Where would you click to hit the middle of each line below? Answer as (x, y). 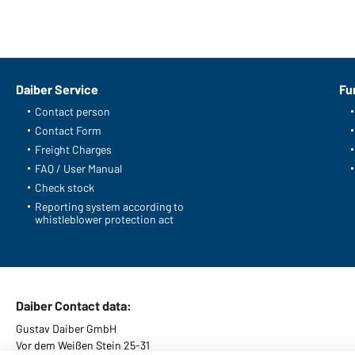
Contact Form (68, 130)
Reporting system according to (109, 206)
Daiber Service (57, 89)
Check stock (65, 187)
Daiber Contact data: (74, 305)
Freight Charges (73, 149)
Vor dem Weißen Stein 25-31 (83, 345)
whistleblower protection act (104, 219)
